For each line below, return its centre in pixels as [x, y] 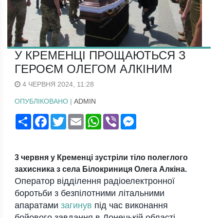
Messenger [154, 118]
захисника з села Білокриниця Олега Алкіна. [101, 169]
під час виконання [130, 206]
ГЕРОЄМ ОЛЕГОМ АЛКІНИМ [93, 69]
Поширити [47, 118]
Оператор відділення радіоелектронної [95, 181]
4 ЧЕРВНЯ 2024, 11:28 [57, 84]
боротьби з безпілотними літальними [90, 193]
